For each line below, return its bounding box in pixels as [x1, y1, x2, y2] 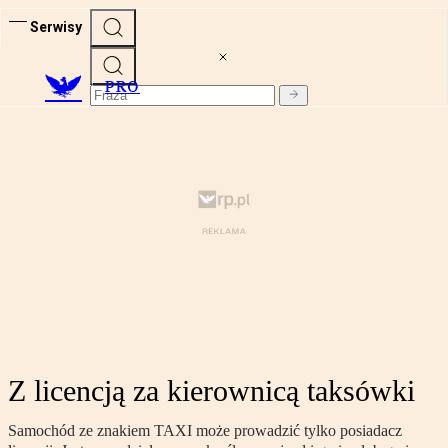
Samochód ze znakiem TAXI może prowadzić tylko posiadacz [8, 422, 402, 440]
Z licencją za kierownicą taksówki [8, 374, 415, 408]
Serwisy [30, 18, 82, 35]
